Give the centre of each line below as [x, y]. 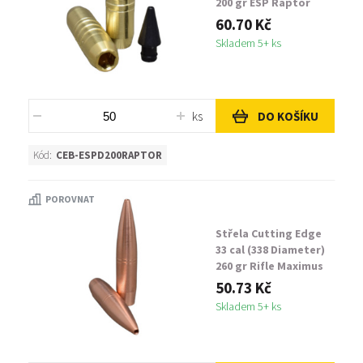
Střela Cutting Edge [269, 233]
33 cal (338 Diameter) [270, 250]
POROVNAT [70, 199]
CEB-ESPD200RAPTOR [109, 155]
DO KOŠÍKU [288, 116]
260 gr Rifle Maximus [269, 266]
